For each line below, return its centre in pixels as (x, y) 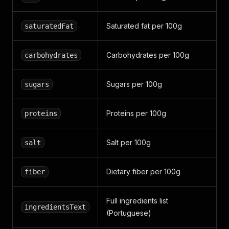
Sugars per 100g (134, 84)
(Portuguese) (129, 213)
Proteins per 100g (136, 113)
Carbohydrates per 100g (148, 55)
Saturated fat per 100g (144, 26)
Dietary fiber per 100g (143, 171)
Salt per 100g (129, 142)
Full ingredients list (137, 201)
